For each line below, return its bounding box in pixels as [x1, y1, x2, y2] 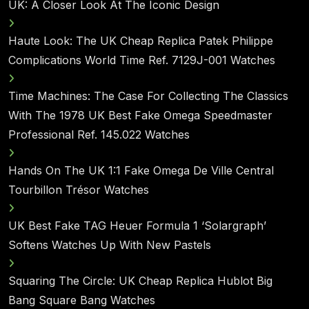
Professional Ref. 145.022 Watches [8, 128, 190, 141]
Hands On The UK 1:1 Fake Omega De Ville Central [8, 163, 274, 177]
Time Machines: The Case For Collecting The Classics [8, 89, 288, 103]
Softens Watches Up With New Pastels [8, 238, 211, 252]
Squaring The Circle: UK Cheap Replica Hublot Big [8, 274, 272, 288]
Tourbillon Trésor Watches [8, 183, 149, 197]
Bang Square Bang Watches [8, 293, 155, 307]
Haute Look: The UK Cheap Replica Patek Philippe [8, 34, 273, 48]
